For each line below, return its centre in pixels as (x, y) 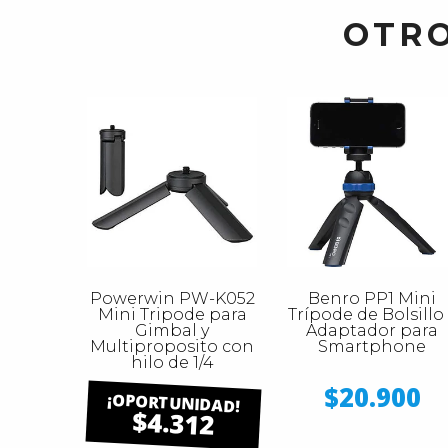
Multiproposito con (172, 346)
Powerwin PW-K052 (172, 298)
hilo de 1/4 (172, 362)
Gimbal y (172, 330)
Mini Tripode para (172, 314)
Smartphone (372, 346)
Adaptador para (372, 330)
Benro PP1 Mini (372, 298)
